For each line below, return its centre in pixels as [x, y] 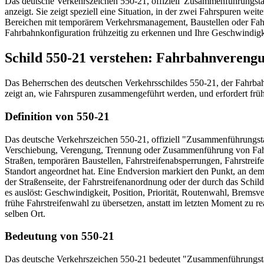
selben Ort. [25, 213]
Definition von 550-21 [57, 116]
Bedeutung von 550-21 [60, 236]
